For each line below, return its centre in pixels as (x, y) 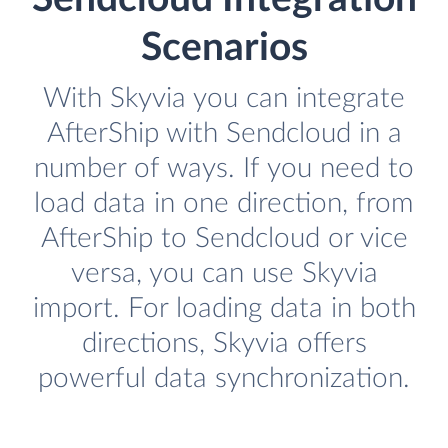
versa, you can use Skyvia (224, 274)
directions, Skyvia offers (224, 344)
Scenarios (224, 49)
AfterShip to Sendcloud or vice (224, 239)
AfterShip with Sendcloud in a (224, 134)
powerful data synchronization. (224, 379)
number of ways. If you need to (224, 169)
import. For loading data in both (224, 309)
